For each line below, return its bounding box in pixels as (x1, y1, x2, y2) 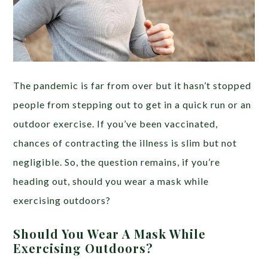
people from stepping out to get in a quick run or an (13, 98, 252, 110)
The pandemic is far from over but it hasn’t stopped (13, 79, 252, 91)
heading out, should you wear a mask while (13, 175, 209, 187)
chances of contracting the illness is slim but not (13, 136, 237, 148)
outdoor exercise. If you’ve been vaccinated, (13, 117, 218, 129)
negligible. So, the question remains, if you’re (13, 156, 221, 167)
